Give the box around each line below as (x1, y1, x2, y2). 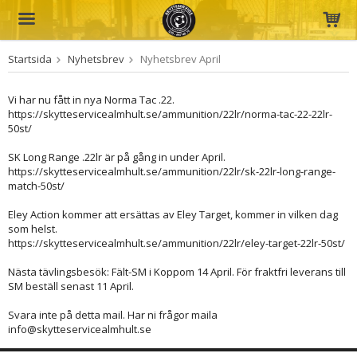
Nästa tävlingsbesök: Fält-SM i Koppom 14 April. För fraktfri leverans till (8, 265, 346, 279)
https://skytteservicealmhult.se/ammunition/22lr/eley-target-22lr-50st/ (8, 236, 345, 250)
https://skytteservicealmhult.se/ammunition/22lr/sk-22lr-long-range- (8, 164, 335, 178)
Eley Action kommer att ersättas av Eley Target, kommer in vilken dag (8, 207, 338, 222)
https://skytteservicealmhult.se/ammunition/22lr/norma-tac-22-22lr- (8, 107, 332, 121)
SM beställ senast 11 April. (8, 279, 134, 293)
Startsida (8, 52, 52, 66)
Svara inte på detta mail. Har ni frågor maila (8, 308, 218, 322)
